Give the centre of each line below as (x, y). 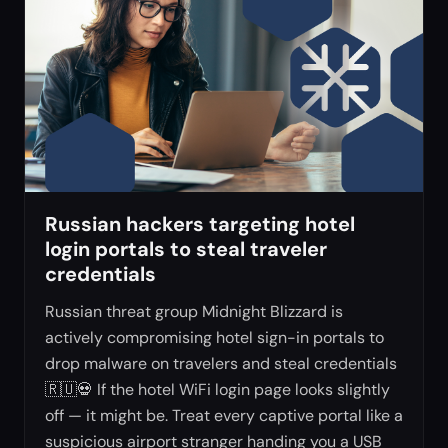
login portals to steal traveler (186, 248)
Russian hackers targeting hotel (200, 223)
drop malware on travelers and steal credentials (221, 363)
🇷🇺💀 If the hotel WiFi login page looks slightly (217, 389)
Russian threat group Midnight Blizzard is (194, 311)
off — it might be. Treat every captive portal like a (224, 415)
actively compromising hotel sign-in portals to (214, 337)
